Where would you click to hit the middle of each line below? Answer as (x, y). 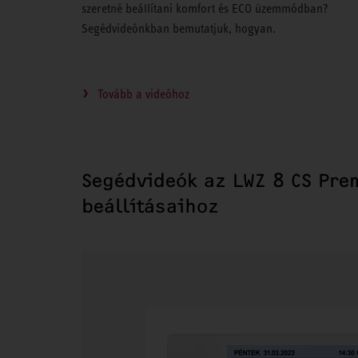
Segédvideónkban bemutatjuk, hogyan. (179, 28)
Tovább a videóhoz (143, 93)
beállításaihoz (150, 206)
